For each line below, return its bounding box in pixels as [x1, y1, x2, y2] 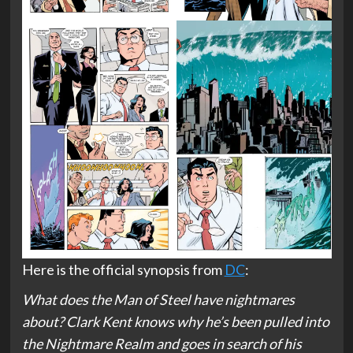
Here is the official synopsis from [21, 260, 225, 278]
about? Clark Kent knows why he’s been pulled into [21, 312, 329, 330]
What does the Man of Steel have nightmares [21, 290, 295, 308]
